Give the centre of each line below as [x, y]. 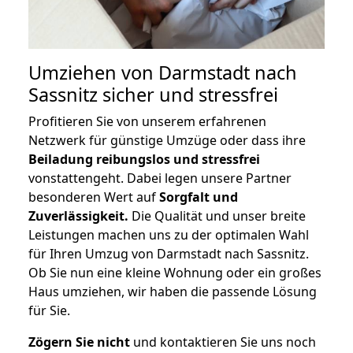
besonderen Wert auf [94, 197]
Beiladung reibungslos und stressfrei [144, 160]
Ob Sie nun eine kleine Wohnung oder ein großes [175, 273]
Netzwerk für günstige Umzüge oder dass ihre [167, 141]
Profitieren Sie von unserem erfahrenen [147, 122]
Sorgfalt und [199, 197]
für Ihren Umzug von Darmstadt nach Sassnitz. [169, 254]
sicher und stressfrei [188, 95]
